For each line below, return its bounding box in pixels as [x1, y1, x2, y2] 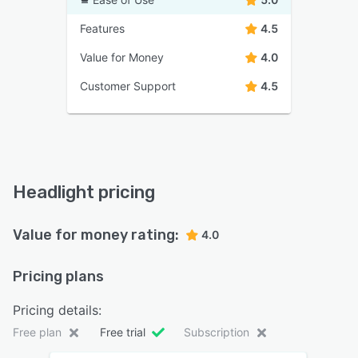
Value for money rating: [13, 226, 179, 245]
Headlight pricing [13, 181, 155, 204]
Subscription [184, 325, 249, 340]
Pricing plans [13, 268, 104, 286]
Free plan [13, 325, 62, 340]
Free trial [100, 325, 145, 340]
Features [80, 22, 125, 36]
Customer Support [80, 79, 176, 93]
